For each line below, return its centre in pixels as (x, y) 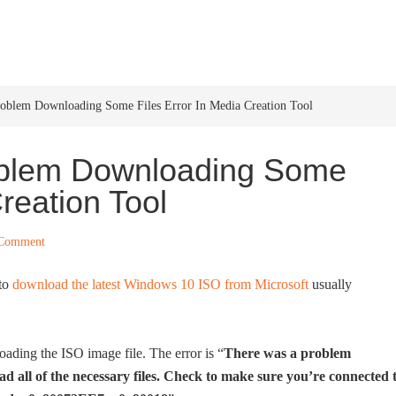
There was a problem (287, 353)
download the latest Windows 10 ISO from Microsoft (160, 284)
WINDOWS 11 (306, 28)
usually (330, 284)
